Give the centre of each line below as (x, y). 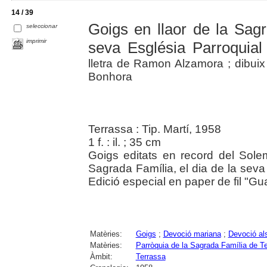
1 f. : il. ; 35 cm (124, 142)
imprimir (37, 41)
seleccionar (42, 26)
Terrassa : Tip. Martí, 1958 (154, 129)
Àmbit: (101, 256)
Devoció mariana (192, 234)
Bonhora (110, 76)
